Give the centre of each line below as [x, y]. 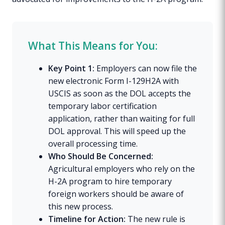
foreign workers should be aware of [116, 194]
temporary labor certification [102, 106]
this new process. [81, 206]
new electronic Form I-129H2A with [114, 81]
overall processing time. [93, 143]
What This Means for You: [93, 45]
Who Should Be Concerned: [101, 156]
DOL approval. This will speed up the [117, 131]
